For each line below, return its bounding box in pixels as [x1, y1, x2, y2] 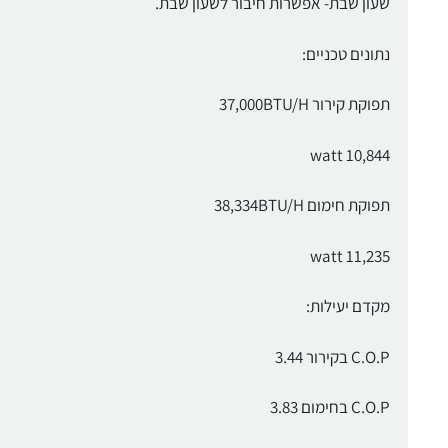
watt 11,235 [309, 244, 390, 267]
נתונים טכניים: [301, 42, 390, 65]
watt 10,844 [309, 143, 390, 166]
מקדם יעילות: [305, 295, 390, 318]
